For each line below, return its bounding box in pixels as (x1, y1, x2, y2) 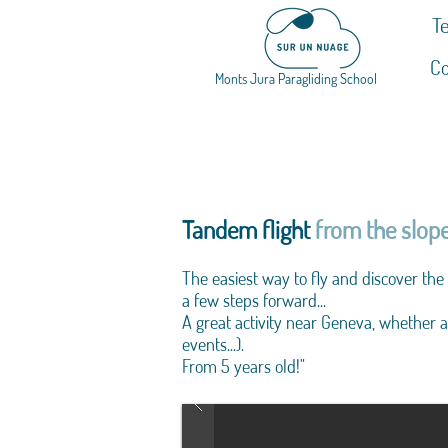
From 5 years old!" (182, 355, 305, 377)
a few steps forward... (182, 289, 326, 311)
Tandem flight (182, 213, 315, 245)
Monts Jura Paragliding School (215, 70, 377, 87)
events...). (182, 333, 244, 355)
